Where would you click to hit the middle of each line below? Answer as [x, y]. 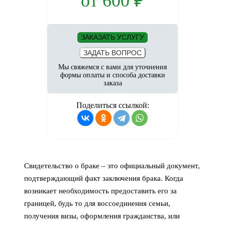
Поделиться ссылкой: [113, 105]
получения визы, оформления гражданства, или [102, 216]
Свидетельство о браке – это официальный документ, [112, 166]
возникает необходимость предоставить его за [100, 191]
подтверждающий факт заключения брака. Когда [104, 179]
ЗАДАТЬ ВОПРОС [113, 53]
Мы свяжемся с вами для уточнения [113, 67]
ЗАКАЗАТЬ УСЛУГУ [113, 37]
